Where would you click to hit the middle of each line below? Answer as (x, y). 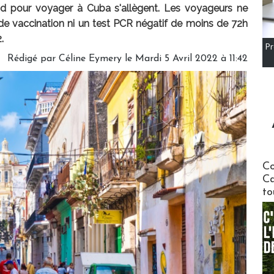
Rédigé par (33, 59)
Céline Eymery (90, 59)
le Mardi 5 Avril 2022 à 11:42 (185, 59)
